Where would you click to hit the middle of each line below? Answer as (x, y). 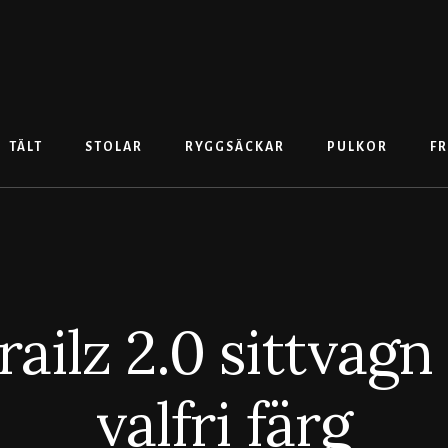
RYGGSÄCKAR (234, 147)
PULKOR (357, 147)
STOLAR (113, 147)
